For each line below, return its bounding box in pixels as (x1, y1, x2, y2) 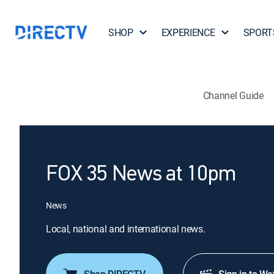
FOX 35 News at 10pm (46, 164, 236, 186)
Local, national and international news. (46, 222, 206, 235)
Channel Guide (202, 88, 264, 102)
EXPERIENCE (161, 26, 215, 39)
